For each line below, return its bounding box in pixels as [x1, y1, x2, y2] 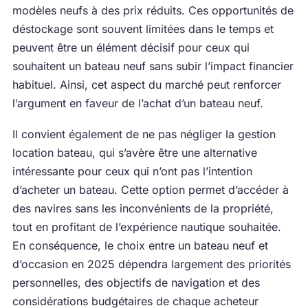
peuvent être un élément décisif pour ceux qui [12, 41, 250, 54]
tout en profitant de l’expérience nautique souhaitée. [12, 220, 281, 234]
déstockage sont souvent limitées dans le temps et [12, 22, 274, 36]
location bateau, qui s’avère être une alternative [12, 146, 257, 159]
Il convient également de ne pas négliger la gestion [12, 127, 276, 141]
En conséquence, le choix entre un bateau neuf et [12, 239, 268, 252]
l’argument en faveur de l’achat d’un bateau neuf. [12, 96, 263, 110]
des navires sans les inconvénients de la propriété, [12, 201, 274, 215]
